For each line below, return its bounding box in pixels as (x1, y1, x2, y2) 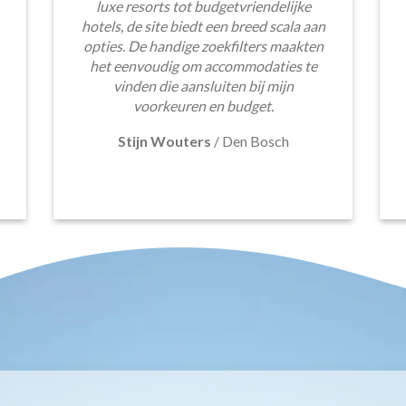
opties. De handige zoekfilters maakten (82, 36, 324, 54)
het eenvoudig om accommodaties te (89, 56, 317, 74)
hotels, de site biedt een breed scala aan (81, 16, 325, 34)
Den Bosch (221, 131, 289, 150)
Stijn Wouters (117, 131, 211, 150)
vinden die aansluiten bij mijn (112, 76, 294, 94)
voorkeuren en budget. (132, 96, 274, 114)
